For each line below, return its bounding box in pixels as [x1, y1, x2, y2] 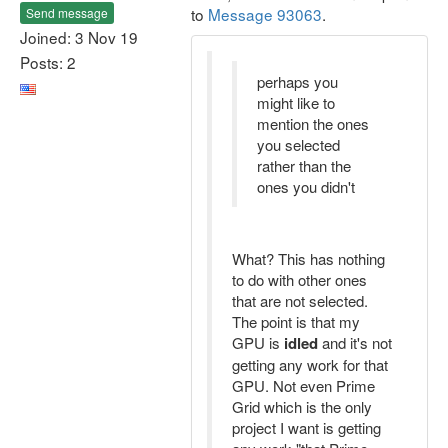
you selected [257, 134, 340, 155]
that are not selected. [232, 290, 368, 311]
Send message [26, 3, 108, 21]
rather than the [257, 155, 351, 176]
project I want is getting [232, 417, 381, 438]
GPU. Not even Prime [232, 375, 375, 396]
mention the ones [257, 113, 369, 134]
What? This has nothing [232, 248, 385, 269]
